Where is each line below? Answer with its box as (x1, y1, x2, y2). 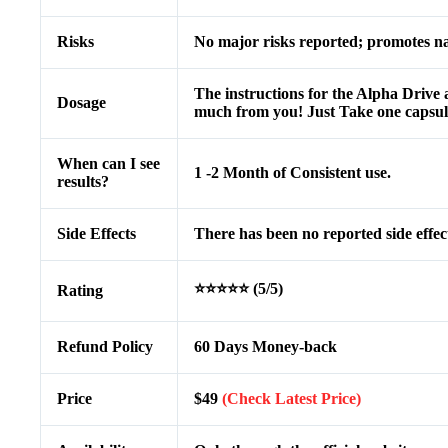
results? (57, 173, 109, 191)
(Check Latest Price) (222, 390, 361, 408)
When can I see (57, 155, 160, 173)
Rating (57, 282, 103, 300)
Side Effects (57, 225, 136, 243)
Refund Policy (57, 338, 153, 356)
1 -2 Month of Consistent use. (194, 164, 391, 182)
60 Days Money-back (194, 338, 337, 356)
